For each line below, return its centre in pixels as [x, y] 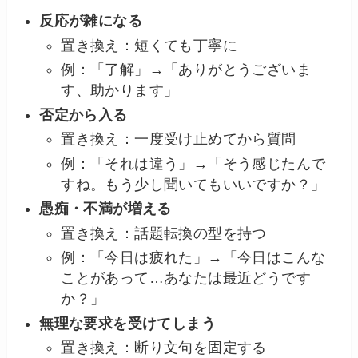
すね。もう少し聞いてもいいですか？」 [193, 184]
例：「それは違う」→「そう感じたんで [193, 163]
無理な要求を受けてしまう [128, 323]
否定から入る [84, 115]
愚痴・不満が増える [105, 209]
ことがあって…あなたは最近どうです [186, 278]
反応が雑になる [91, 21]
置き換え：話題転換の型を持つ [164, 233]
